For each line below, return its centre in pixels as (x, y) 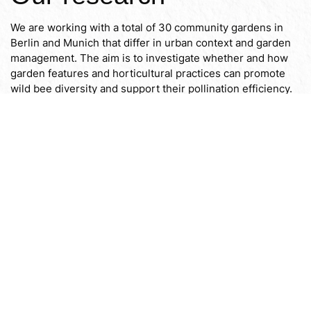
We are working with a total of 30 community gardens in (147, 28)
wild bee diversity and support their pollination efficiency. (151, 89)
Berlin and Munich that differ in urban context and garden (151, 43)
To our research (69, 128)
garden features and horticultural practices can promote (148, 74)
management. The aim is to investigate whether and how (149, 58)
